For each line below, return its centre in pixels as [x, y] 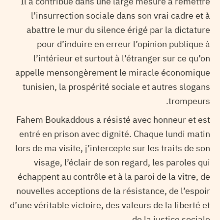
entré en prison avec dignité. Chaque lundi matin [115, 134]
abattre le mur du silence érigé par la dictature [118, 29]
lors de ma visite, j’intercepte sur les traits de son [113, 148]
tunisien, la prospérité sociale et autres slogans [116, 86]
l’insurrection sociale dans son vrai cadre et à [121, 15]
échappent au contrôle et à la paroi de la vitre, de [114, 177]
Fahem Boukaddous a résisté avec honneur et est [113, 120]
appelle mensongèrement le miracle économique [113, 72]
